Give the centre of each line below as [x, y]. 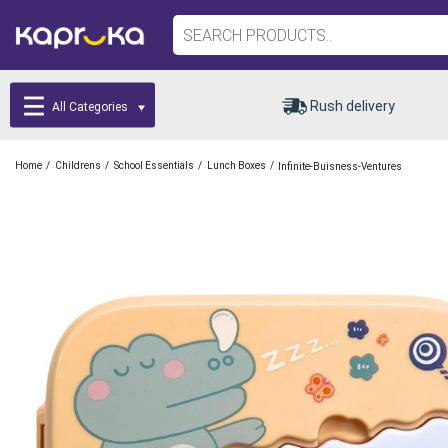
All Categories [90, 106]
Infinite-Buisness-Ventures [340, 166]
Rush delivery [352, 105]
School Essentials [154, 166]
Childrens [78, 166]
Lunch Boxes [236, 166]
